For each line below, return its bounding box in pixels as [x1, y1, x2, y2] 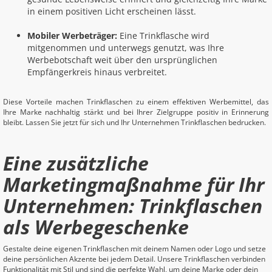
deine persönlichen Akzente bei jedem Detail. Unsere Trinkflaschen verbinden [3, 254, 265, 264]
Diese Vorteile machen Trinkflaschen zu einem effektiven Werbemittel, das [3, 97, 269, 107]
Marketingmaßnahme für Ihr [3, 171, 264, 197]
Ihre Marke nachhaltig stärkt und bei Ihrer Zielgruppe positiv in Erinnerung [3, 107, 269, 117]
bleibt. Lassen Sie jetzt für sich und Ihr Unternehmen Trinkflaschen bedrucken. [3, 117, 266, 127]
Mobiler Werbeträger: [27, 30, 117, 41]
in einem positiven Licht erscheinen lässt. [27, 5, 196, 17]
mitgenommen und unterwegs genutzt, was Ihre [27, 42, 224, 53]
